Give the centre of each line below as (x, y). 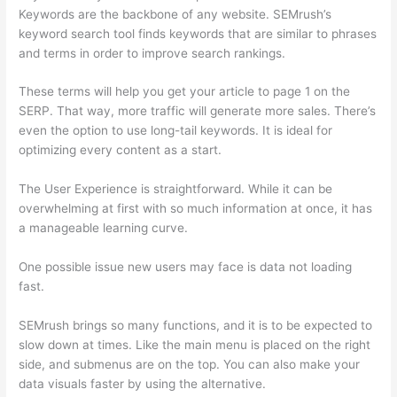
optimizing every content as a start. (121, 150)
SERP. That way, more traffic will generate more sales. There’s (198, 111)
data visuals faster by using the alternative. (143, 384)
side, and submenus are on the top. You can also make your (190, 365)
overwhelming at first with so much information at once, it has (196, 209)
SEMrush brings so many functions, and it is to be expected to (196, 326)
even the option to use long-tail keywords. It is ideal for (176, 131)
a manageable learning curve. (104, 228)
